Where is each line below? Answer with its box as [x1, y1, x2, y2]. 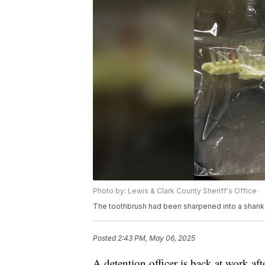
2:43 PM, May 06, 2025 [118, 234, 195, 243]
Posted [93, 234, 118, 243]
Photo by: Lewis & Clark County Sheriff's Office [93, 186, 257, 196]
